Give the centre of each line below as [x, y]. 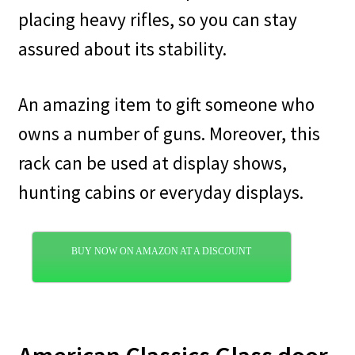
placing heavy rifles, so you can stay [157, 20]
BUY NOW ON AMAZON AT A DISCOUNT [162, 252]
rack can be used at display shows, [152, 162]
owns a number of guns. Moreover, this [169, 133]
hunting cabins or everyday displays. [160, 192]
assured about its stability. [122, 49]
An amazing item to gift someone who [166, 104]
